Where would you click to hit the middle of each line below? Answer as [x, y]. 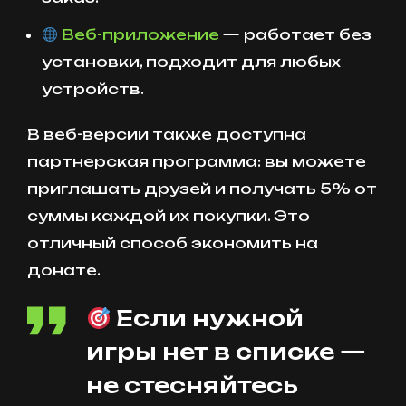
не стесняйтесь [192, 386]
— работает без [296, 35]
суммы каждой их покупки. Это [169, 216]
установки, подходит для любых [191, 62]
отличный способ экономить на [173, 243]
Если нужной [208, 319]
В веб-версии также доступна [167, 135]
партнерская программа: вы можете [197, 162]
